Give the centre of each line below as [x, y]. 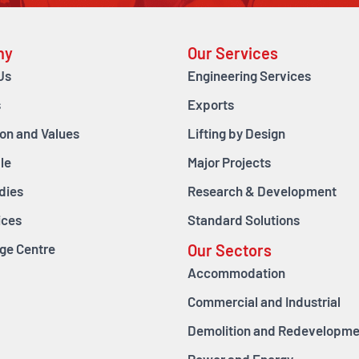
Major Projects [229, 163]
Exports [211, 106]
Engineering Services [249, 77]
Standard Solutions [244, 221]
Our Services [233, 55]
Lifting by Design [236, 135]
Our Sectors [230, 252]
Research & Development [262, 192]
